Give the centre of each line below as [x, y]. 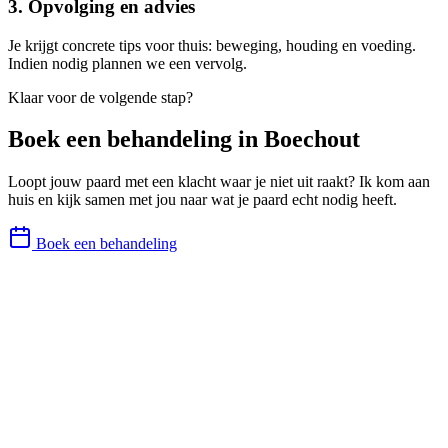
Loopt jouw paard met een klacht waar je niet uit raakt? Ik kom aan [219, 182]
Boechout [312, 139]
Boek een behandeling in [136, 139]
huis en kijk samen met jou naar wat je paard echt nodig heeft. [202, 200]
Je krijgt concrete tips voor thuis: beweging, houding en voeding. [212, 45]
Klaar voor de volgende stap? [100, 97]
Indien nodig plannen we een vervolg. [127, 63]
